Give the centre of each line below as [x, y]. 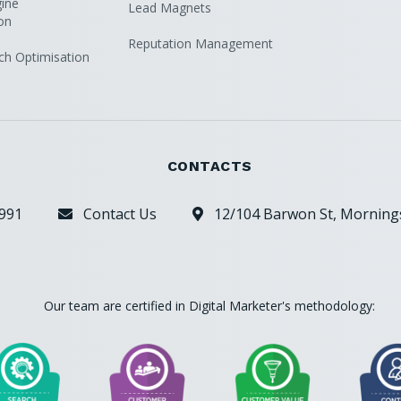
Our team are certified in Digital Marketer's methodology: [209, 306]
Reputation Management [200, 43]
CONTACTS [209, 166]
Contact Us [115, 214]
